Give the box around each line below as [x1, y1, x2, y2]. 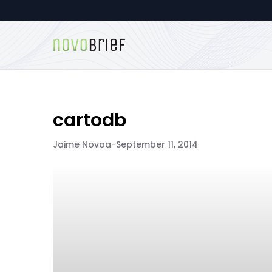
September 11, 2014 [116, 138, 198, 151]
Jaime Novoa [53, 138, 111, 151]
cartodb [53, 107, 126, 133]
